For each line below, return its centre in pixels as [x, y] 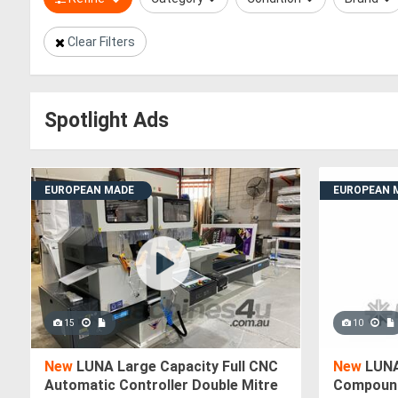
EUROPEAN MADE [89, 190]
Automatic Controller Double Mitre [161, 386]
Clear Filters [101, 42]
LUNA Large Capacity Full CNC [175, 367]
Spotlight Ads [107, 120]
